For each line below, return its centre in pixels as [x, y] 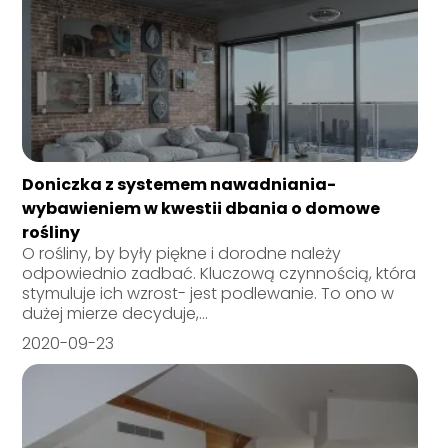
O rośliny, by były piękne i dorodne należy [182, 254]
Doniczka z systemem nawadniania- [179, 185]
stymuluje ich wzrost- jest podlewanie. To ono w [208, 294]
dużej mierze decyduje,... [115, 314]
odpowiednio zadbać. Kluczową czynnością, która [219, 274]
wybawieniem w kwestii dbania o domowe [201, 209]
